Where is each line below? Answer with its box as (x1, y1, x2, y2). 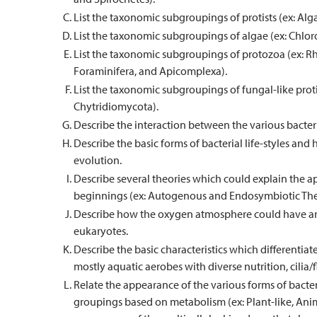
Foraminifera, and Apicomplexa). (74, 64, 227, 78)
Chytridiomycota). (74, 99, 158, 113)
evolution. (74, 153, 122, 167)
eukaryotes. (74, 224, 128, 238)
